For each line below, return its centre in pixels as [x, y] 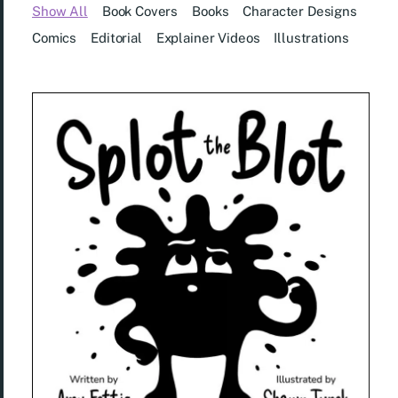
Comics [55, 38]
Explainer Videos [208, 38]
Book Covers [140, 11]
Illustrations [311, 38]
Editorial [116, 38]
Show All [60, 11]
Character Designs [300, 11]
